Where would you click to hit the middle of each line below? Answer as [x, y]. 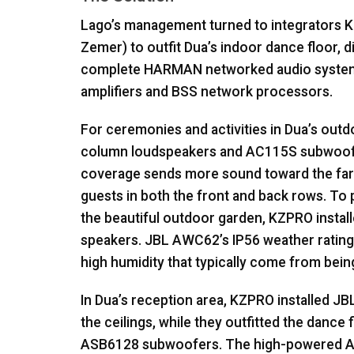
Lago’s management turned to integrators [213, 26]
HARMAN [173, 70]
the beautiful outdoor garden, [175, 218]
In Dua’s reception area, [155, 301]
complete [112, 70]
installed [303, 301]
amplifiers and [126, 92]
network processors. [265, 92]
